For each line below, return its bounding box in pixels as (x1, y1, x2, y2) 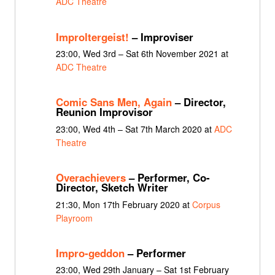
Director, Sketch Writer (55, 180, 168, 195)
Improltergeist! (55, 29, 129, 44)
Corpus (192, 198, 220, 211)
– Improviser (128, 29, 193, 44)
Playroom (55, 211, 93, 224)
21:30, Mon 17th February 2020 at (55, 198, 192, 211)
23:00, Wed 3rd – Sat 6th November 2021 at (55, 47, 228, 60)
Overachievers (55, 170, 126, 185)
